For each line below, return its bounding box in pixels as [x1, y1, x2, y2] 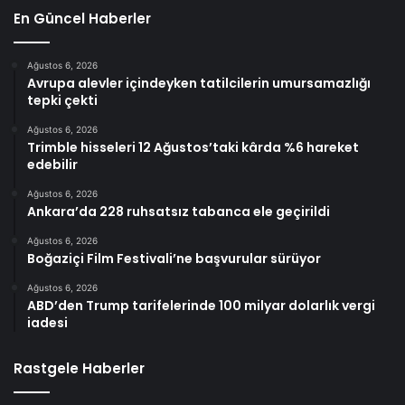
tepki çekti [27, 91, 98, 110]
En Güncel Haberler [14, 9, 151, 29]
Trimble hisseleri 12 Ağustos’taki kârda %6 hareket [27, 138, 359, 157]
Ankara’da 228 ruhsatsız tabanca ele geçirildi [27, 202, 330, 221]
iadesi [27, 314, 68, 333]
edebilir [27, 155, 78, 174]
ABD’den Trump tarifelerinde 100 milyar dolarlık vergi [27, 297, 375, 316]
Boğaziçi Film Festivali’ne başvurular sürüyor [27, 250, 321, 268]
